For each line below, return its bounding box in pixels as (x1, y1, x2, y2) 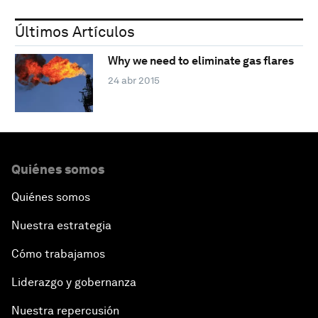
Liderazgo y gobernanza (11, 275, 136, 289)
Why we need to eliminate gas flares (107, 54, 294, 68)
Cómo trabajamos (11, 246, 105, 261)
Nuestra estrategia (11, 218, 111, 232)
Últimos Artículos (15, 22, 135, 40)
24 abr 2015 (107, 75, 160, 87)
